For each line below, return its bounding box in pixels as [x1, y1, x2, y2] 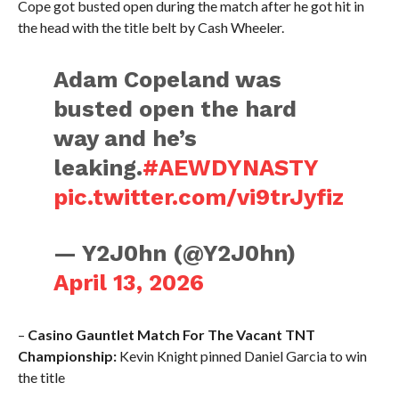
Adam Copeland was [53, 66, 282, 94]
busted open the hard [53, 95, 297, 123]
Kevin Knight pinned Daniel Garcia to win [116, 347, 367, 365]
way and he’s [53, 125, 198, 152]
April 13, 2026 [53, 269, 205, 297]
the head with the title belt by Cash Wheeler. [17, 19, 284, 37]
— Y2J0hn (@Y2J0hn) [53, 240, 297, 267]
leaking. [53, 154, 143, 182]
